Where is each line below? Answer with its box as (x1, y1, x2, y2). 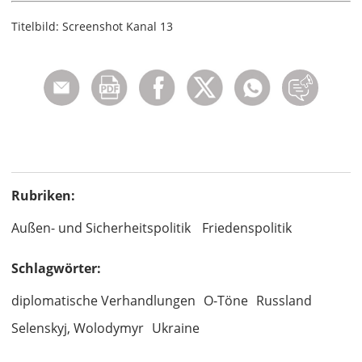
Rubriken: (11, 187, 75, 205)
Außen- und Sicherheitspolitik (11, 219, 191, 238)
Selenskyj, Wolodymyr (11, 319, 144, 338)
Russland (256, 292, 312, 310)
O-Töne (204, 292, 248, 310)
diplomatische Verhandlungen (11, 292, 196, 310)
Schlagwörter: (11, 259, 101, 278)
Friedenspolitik (202, 219, 292, 238)
